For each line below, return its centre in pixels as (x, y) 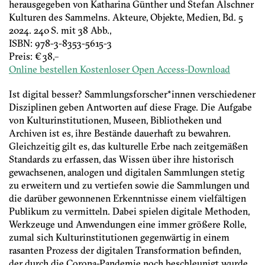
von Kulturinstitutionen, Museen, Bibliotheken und (115, 120)
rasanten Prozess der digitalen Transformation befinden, (125, 251)
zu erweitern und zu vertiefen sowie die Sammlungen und (129, 185)
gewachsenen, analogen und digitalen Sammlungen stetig (127, 172)
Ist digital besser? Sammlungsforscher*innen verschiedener (132, 94)
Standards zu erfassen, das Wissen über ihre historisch (121, 159)
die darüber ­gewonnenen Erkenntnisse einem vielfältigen (127, 198)
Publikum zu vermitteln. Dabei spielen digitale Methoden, (129, 211)
